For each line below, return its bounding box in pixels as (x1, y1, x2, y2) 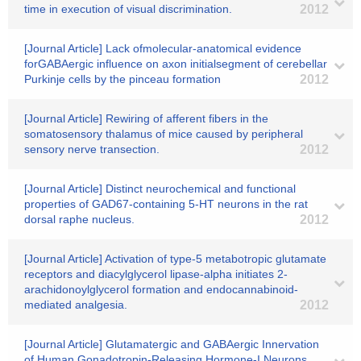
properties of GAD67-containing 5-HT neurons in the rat (24, 197, 308, 210)
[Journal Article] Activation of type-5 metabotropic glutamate (24, 252, 326, 265)
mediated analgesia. (24, 298, 127, 311)
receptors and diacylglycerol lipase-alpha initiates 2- (24, 268, 288, 280)
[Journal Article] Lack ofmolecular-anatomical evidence (24, 42, 301, 55)
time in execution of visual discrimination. (24, 2, 232, 15)
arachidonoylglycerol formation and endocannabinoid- (24, 283, 298, 296)
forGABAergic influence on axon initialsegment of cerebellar (24, 57, 327, 70)
